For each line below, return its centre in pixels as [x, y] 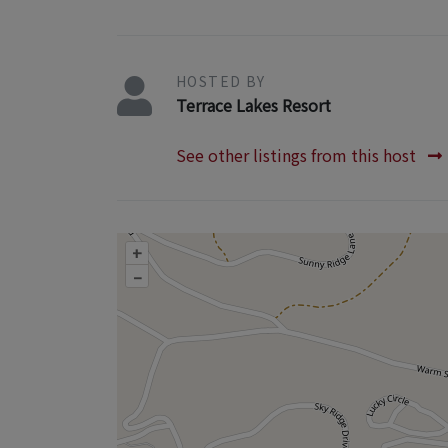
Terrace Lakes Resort [253, 104]
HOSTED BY [221, 80]
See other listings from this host [298, 154]
